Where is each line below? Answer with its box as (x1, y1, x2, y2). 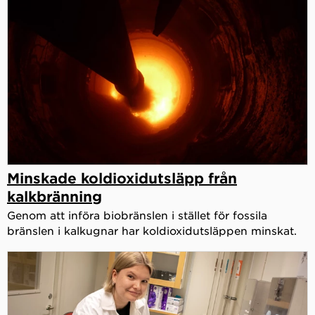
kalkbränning (7, 187, 102, 205)
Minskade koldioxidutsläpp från (7, 169, 237, 186)
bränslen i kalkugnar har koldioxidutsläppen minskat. (7, 223, 297, 237)
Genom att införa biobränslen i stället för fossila (7, 207, 267, 221)
